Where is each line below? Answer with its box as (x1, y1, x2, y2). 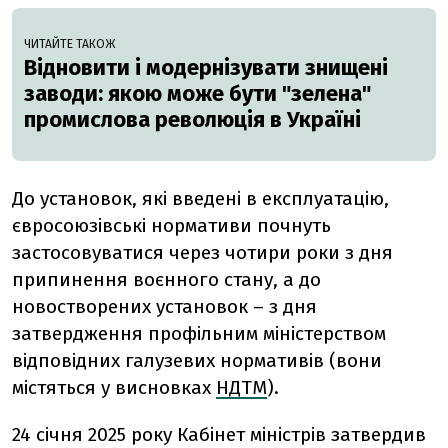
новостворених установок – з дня (12, 295, 317, 318)
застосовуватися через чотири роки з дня (12, 241, 393, 264)
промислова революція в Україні (24, 106, 361, 133)
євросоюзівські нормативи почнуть (12, 214, 331, 237)
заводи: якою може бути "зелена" (24, 80, 371, 107)
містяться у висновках (12, 376, 211, 399)
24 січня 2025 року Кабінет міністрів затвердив (12, 423, 426, 446)
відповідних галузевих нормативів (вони (12, 349, 382, 372)
